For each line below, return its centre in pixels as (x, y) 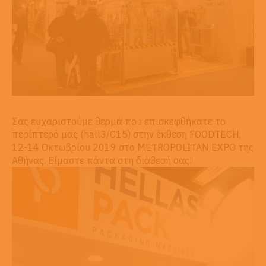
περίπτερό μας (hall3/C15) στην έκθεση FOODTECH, (126, 134)
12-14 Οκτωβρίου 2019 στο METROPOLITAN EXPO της (133, 147)
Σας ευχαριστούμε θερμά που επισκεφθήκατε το (119, 121)
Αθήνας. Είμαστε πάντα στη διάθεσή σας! (102, 160)
